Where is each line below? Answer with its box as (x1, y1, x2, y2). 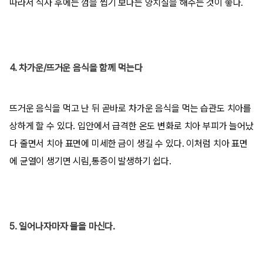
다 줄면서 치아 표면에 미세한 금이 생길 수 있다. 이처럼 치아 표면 (9, 138, 248, 149)
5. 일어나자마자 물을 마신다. (9, 221, 116, 232)
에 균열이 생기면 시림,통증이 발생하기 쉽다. (9, 156, 171, 167)
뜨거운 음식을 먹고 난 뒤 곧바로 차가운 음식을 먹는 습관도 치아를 (9, 103, 252, 114)
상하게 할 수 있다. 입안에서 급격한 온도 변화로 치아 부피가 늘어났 (9, 120, 254, 131)
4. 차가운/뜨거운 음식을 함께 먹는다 (9, 62, 143, 73)
